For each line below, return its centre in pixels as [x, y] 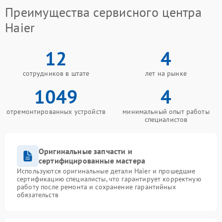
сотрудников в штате [56, 73]
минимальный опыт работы [166, 111]
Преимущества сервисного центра [103, 12]
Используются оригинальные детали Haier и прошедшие [106, 171]
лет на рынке [166, 73]
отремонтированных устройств [56, 111]
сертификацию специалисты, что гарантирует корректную [109, 179]
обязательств [38, 195]
